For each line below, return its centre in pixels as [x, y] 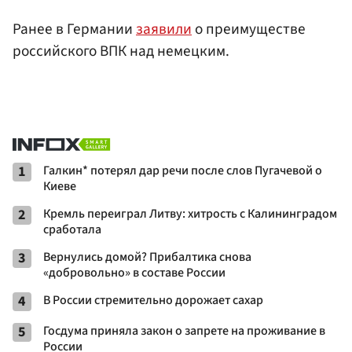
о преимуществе [249, 29]
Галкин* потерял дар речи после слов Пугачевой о [183, 170]
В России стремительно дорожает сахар [153, 300]
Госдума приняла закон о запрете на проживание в [184, 330]
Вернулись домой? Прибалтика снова [147, 257]
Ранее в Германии [74, 29]
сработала [72, 229]
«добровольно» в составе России [134, 272]
